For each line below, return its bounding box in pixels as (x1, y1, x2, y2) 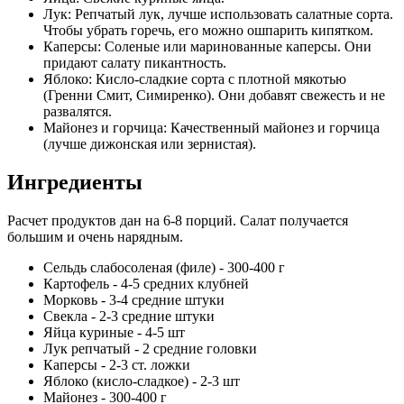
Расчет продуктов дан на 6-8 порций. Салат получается (7, 212, 348, 228)
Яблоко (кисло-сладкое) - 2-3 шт (43, 372, 240, 389)
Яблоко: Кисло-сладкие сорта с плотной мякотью (43, 70, 346, 87)
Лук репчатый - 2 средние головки (43, 340, 257, 356)
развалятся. (43, 103, 112, 119)
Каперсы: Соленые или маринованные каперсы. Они (43, 38, 372, 54)
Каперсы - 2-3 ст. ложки (43, 356, 190, 372)
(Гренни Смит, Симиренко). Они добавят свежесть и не (43, 87, 385, 103)
